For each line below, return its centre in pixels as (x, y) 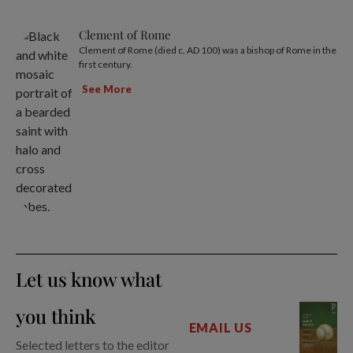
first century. (106, 65)
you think (56, 316)
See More (107, 89)
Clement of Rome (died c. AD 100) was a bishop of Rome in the (208, 50)
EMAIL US (220, 328)
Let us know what (89, 279)
